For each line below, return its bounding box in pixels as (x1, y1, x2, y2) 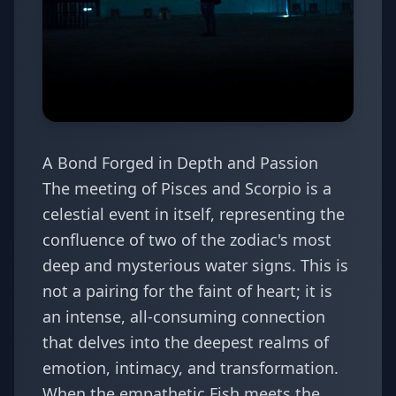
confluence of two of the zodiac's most (42, 229, 331, 250)
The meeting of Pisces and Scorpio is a (42, 178, 331, 199)
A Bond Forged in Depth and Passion (42, 152, 318, 173)
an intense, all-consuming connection (42, 306, 325, 327)
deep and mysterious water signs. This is (42, 255, 348, 276)
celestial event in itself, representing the (42, 203, 345, 225)
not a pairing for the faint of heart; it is (42, 280, 332, 301)
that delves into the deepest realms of (42, 331, 329, 353)
